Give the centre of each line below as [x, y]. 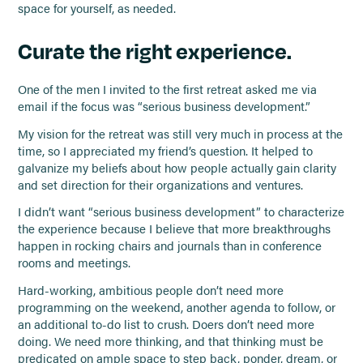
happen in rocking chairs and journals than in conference [170, 246]
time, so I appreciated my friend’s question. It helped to [166, 150]
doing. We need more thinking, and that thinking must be [171, 342]
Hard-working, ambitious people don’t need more [151, 290]
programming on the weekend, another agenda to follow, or [177, 307]
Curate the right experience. [155, 51]
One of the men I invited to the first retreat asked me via [168, 89]
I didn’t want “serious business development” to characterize [181, 212]
